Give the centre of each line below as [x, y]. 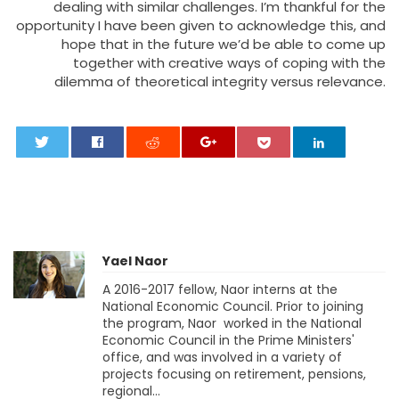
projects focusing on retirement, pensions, [234, 374]
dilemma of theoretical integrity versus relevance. [220, 81]
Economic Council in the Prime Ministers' [228, 340]
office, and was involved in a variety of [222, 357]
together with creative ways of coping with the [229, 62]
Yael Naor [135, 261]
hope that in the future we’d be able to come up [224, 44]
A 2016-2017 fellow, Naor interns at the [220, 289]
